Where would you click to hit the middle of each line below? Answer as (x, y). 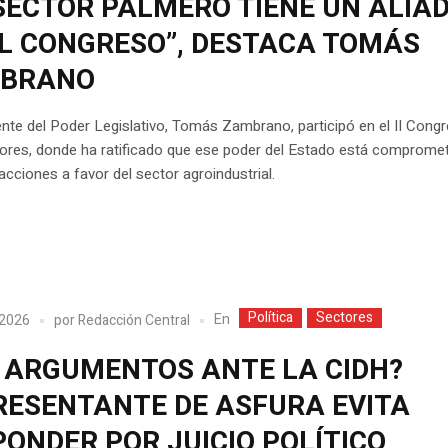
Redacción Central (134, 320)
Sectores (345, 318)
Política (271, 318)
